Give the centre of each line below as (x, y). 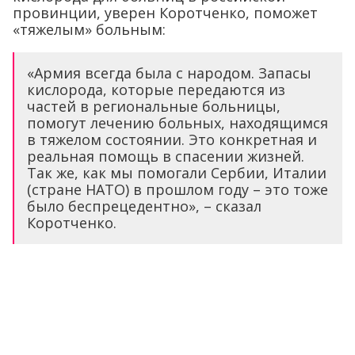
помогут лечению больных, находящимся (177, 122)
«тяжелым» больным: (89, 29)
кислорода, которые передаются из (156, 89)
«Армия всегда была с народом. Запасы (169, 73)
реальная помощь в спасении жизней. (166, 156)
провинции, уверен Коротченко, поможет (165, 12)
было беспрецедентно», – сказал (144, 206)
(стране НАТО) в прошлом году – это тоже (177, 189)
